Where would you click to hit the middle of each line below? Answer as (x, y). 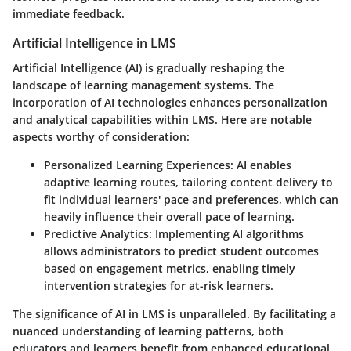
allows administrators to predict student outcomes (181, 251)
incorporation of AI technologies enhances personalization (170, 103)
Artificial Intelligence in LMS (94, 43)
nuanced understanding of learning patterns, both (148, 331)
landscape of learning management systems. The (143, 85)
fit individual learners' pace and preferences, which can (191, 200)
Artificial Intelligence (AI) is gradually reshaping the (148, 68)
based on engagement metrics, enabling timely (170, 269)
